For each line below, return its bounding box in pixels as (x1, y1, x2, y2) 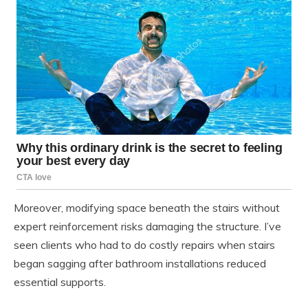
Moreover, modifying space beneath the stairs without (14, 201, 280, 215)
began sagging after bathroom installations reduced (14, 256, 266, 271)
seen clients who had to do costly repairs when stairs (14, 238, 275, 252)
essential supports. (14, 275, 106, 289)
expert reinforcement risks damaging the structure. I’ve (14, 219, 281, 234)
